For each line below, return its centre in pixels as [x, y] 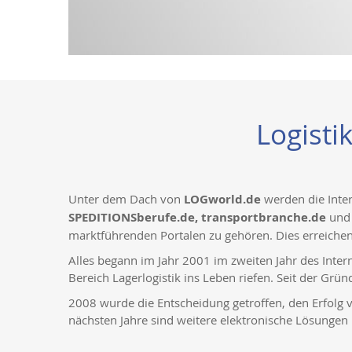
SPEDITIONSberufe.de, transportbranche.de [197, 217]
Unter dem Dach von [126, 199]
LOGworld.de [224, 199]
